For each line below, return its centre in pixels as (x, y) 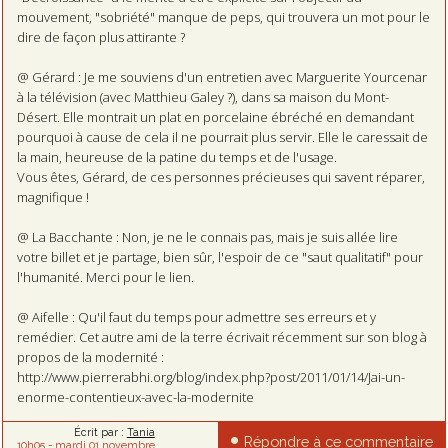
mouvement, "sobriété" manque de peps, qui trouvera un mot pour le (223, 16)
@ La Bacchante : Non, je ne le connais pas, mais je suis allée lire (207, 236)
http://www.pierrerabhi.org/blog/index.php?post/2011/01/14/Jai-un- (210, 376)
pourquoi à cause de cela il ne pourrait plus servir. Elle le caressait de (222, 136)
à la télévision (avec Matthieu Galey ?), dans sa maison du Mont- (202, 96)
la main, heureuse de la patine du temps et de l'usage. (176, 156)
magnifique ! (52, 196)
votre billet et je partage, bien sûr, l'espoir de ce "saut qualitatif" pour (219, 256)
